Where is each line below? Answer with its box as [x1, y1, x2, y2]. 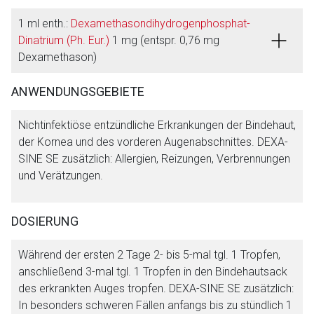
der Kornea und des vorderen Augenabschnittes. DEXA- [18, 135, 288, 149]
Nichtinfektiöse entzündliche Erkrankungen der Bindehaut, [18, 118, 296, 132]
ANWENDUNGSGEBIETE [11, 84, 144, 99]
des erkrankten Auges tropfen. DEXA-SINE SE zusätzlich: [18, 282, 294, 295]
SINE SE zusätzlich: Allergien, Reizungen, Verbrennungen [18, 152, 290, 165]
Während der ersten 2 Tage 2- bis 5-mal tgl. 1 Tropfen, [18, 248, 280, 261]
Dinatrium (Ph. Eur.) [18, 34, 109, 47]
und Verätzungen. [18, 169, 103, 182]
